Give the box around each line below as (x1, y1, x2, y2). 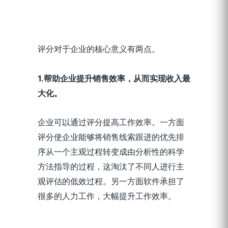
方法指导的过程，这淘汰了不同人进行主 (38, 161, 184, 172)
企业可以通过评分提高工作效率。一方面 (38, 117, 184, 128)
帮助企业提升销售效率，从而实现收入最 (44, 73, 190, 83)
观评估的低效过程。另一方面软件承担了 (38, 176, 184, 187)
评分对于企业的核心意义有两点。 (38, 43, 160, 54)
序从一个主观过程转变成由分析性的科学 (38, 147, 184, 157)
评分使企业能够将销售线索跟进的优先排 (38, 132, 184, 142)
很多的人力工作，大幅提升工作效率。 (38, 191, 176, 202)
